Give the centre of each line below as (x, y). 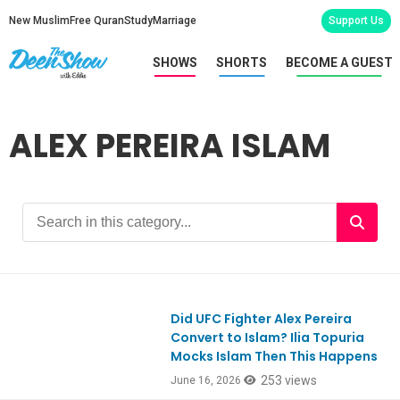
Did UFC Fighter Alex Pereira (262, 319)
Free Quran (97, 21)
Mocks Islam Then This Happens (275, 357)
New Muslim (39, 21)
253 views (289, 381)
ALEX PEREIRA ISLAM (170, 146)
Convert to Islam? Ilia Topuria (268, 338)
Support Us (356, 21)
